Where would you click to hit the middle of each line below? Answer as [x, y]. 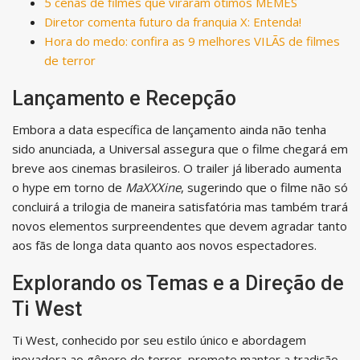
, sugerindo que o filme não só [264, 187]
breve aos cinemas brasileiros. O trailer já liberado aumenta [177, 168]
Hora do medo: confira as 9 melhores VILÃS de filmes [192, 41]
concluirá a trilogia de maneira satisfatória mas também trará [180, 206]
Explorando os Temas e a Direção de [178, 283]
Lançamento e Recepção [124, 98]
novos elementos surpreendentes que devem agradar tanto [180, 225]
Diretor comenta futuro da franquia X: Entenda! [173, 21]
